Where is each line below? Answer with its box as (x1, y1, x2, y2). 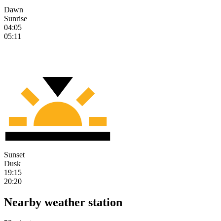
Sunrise (4, 14, 27, 23)
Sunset (4, 150, 25, 159)
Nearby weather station (4, 195, 122, 209)
